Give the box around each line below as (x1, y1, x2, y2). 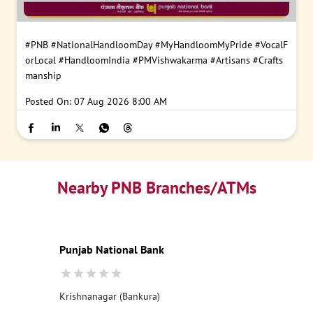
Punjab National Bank (59, 242, 164, 256)
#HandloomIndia (59, 54, 130, 66)
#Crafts (253, 54, 283, 66)
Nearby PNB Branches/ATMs (57, 177, 256, 198)
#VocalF (255, 38, 288, 51)
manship (25, 69, 61, 82)
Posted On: (25, 95, 71, 108)
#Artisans (210, 54, 250, 66)
